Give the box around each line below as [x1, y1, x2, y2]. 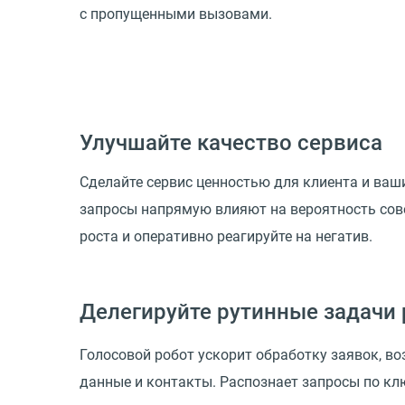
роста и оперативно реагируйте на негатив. [80, 228, 372, 246]
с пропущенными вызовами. [80, 5, 272, 23]
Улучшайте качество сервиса [80, 130, 382, 156]
